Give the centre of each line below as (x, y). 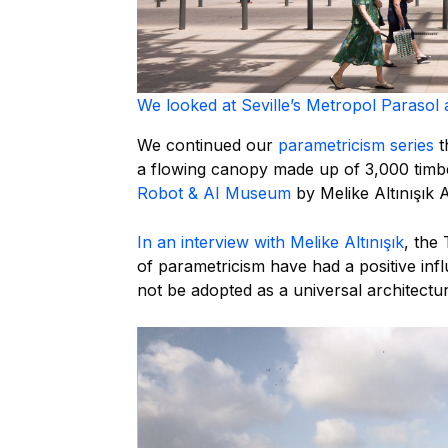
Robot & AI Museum (214, 192)
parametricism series (356, 144)
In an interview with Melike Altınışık (270, 241)
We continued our (207, 144)
